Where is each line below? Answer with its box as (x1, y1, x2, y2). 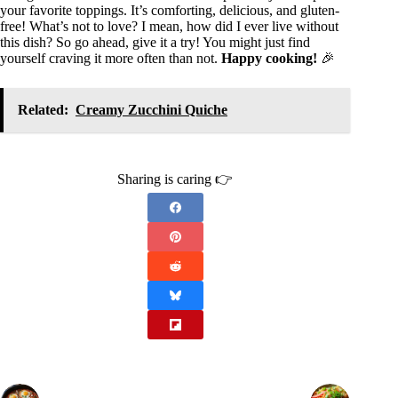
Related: (18, 102, 68, 118)
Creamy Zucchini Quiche (76, 102, 227, 118)
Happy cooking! (221, 51, 317, 67)
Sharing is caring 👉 (117, 171, 234, 187)
